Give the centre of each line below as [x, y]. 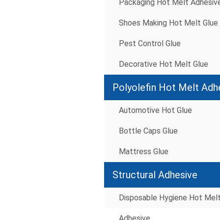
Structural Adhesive [155, 175]
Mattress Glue [144, 152]
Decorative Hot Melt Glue [164, 64]
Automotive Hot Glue [155, 110]
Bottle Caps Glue [148, 131]
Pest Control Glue [150, 44]
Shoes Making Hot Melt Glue [168, 23]
